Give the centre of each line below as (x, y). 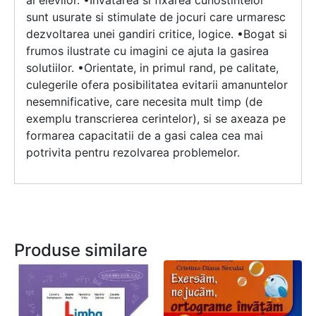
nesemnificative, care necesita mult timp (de (144, 102)
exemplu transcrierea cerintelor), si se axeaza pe (156, 119)
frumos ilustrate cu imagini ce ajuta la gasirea (147, 51)
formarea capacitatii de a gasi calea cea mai (145, 136)
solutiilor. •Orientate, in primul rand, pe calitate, (152, 68)
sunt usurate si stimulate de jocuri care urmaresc (156, 17)
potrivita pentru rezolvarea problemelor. (133, 153)
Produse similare (81, 250)
